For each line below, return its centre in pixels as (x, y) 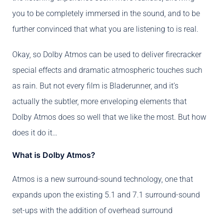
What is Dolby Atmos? (54, 155)
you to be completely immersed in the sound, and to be (106, 14)
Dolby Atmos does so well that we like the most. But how (109, 117)
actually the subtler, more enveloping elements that (99, 102)
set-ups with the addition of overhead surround (92, 211)
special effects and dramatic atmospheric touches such (107, 70)
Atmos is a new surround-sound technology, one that (103, 179)
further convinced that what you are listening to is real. (105, 29)
